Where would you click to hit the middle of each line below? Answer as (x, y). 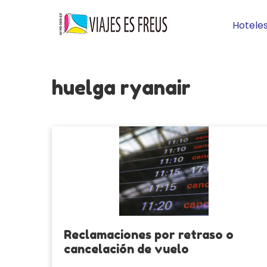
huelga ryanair (121, 88)
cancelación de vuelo (126, 249)
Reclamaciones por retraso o (149, 235)
